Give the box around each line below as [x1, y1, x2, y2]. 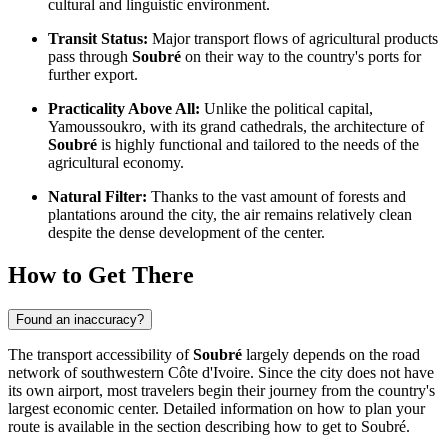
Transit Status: [48, 30, 148, 48]
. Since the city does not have [250, 363, 434, 381]
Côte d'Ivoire [168, 363, 250, 381]
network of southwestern [8, 363, 168, 381]
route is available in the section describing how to [8, 417, 322, 435]
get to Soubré [322, 417, 406, 435]
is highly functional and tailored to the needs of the [97, 136, 419, 154]
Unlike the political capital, [200, 100, 373, 118]
